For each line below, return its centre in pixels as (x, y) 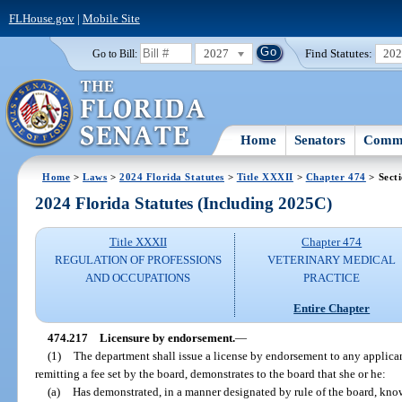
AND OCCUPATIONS (138, 278)
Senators (320, 140)
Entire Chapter (332, 308)
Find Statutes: (339, 53)
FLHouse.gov (41, 18)
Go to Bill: (114, 53)
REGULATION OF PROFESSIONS (138, 260)
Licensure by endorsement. (167, 337)
